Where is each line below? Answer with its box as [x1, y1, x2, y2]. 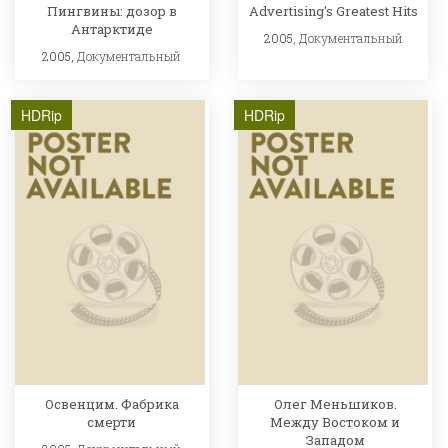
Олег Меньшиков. [273, 394, 397, 413]
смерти [87, 412, 137, 431]
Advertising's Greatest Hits [248, 2, 418, 21]
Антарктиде [70, 20, 153, 39]
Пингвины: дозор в [46, 2, 177, 21]
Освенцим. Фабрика [44, 394, 179, 413]
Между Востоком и [270, 412, 401, 431]
